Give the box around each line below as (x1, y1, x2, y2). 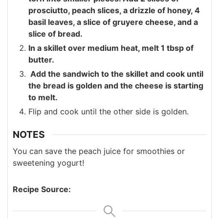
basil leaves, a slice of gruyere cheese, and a (28, 17, 198, 27)
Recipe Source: (13, 184, 71, 194)
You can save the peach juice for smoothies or (13, 146, 185, 156)
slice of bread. (28, 29, 83, 39)
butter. (28, 55, 54, 65)
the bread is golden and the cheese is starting (28, 81, 203, 91)
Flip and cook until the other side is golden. (28, 107, 189, 117)
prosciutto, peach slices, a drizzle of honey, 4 (28, 5, 200, 16)
